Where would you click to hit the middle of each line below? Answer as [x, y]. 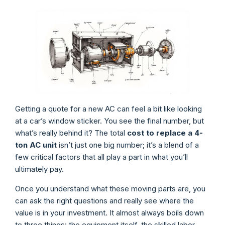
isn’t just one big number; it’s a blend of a [128, 145]
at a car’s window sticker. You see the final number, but [109, 121]
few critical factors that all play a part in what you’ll [101, 157]
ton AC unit [36, 145]
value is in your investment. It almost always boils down [109, 212]
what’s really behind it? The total [71, 133]
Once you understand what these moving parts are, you [110, 188]
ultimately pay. [39, 169]
